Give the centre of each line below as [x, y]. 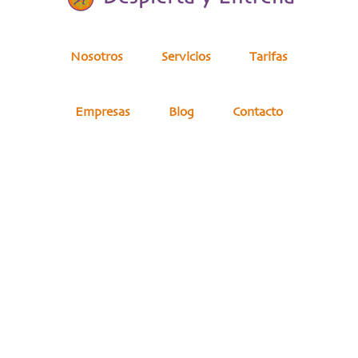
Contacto [258, 112]
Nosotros [97, 57]
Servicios [186, 57]
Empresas [103, 112]
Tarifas [268, 57]
